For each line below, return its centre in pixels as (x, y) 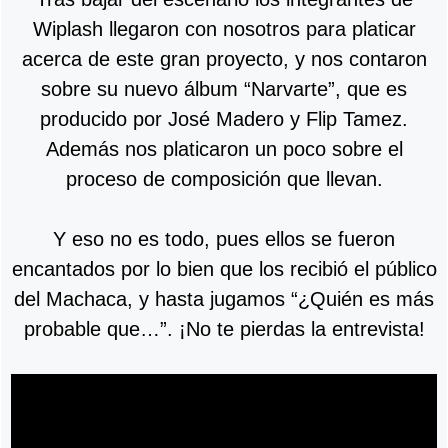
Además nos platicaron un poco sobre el (224, 148)
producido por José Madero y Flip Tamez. (224, 118)
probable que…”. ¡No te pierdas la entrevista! (224, 328)
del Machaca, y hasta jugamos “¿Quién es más (224, 298)
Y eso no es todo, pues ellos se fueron (224, 238)
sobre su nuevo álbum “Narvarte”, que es (224, 88)
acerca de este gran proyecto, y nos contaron (224, 58)
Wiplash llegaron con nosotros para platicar (224, 28)
